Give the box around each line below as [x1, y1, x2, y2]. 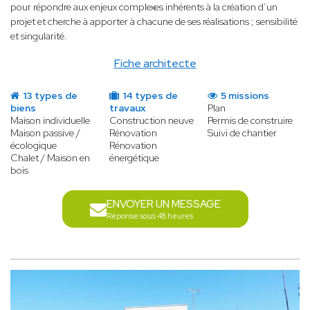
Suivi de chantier [208, 127, 277, 140]
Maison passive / [10, 127, 80, 140]
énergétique [109, 152, 159, 165]
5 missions [219, 89, 270, 102]
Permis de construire [208, 114, 293, 127]
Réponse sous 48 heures [106, 211, 193, 221]
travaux [109, 102, 145, 115]
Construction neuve [109, 114, 194, 127]
